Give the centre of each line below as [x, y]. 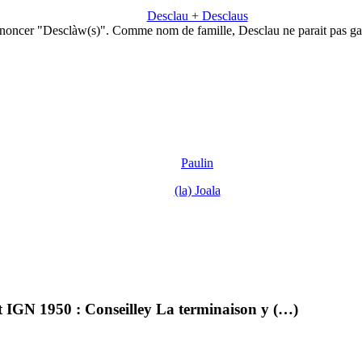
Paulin [197, 162]
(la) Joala [197, 190]
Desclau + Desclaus [197, 16]
